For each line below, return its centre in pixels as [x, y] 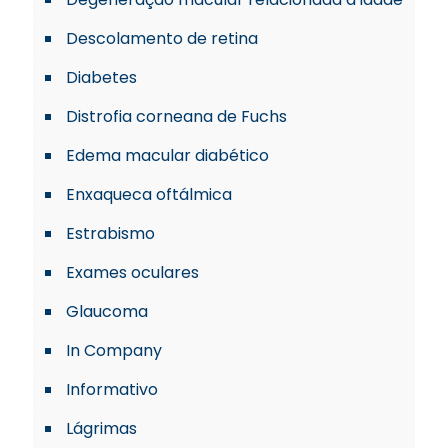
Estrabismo [110, 233]
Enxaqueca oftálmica [149, 194]
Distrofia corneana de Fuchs [176, 116]
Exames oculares [132, 272]
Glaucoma [107, 311]
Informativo [112, 389]
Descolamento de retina [162, 38]
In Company [114, 350]
